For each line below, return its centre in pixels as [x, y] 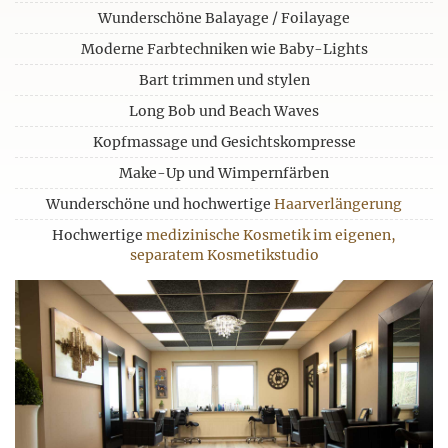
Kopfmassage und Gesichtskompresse [224, 142]
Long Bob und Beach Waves [224, 111]
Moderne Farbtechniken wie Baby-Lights [224, 49]
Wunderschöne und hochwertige [160, 204]
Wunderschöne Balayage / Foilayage [224, 18]
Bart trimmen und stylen [224, 80]
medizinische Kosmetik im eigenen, [271, 235]
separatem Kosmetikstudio [224, 255]
